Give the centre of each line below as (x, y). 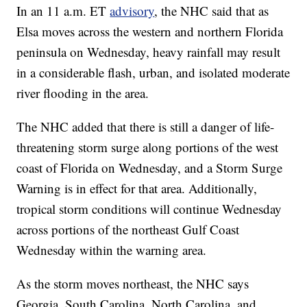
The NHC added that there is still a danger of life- (146, 126)
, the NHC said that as (212, 10)
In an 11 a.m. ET (63, 10)
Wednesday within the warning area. (112, 249)
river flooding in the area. (83, 93)
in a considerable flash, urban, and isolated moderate (153, 72)
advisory (132, 10)
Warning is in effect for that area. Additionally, (137, 188)
